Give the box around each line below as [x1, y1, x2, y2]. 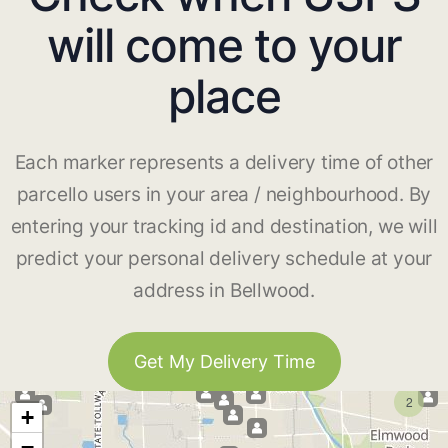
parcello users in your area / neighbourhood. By [16, 183, 432, 207]
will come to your [46, 17, 402, 74]
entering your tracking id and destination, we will [10, 215, 438, 239]
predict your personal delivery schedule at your [15, 247, 433, 271]
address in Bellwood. [132, 279, 315, 303]
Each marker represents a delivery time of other [14, 151, 434, 175]
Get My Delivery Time [133, 351, 315, 373]
